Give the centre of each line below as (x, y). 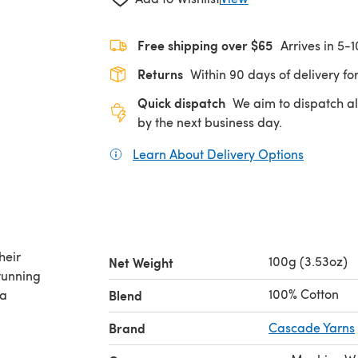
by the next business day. (210, 121)
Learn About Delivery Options (218, 153)
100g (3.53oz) (308, 261)
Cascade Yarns (312, 327)
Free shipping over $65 (205, 45)
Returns (160, 74)
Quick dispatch (181, 102)
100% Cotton (304, 293)
